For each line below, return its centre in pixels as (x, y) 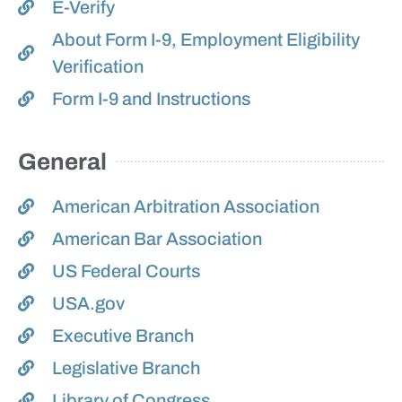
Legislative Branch (126, 368)
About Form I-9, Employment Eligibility (205, 40)
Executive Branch (122, 336)
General (62, 162)
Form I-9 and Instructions (151, 99)
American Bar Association (157, 239)
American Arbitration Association (185, 207)
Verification (97, 67)
